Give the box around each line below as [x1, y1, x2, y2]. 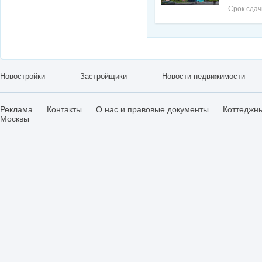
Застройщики [80, 71, 127, 81]
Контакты [47, 104, 82, 114]
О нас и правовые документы [96, 104, 209, 114]
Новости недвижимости [162, 71, 245, 81]
